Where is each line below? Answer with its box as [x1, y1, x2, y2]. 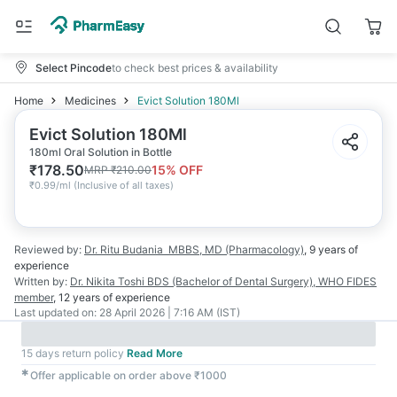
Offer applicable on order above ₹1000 [30, 369, 227, 382]
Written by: [14, 275, 67, 288]
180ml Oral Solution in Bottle [29, 145, 172, 159]
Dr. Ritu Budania [84, 243, 163, 256]
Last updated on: [14, 306, 97, 319]
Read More [127, 346, 183, 360]
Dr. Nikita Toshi [70, 275, 144, 288]
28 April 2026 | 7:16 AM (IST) [99, 306, 240, 319]
